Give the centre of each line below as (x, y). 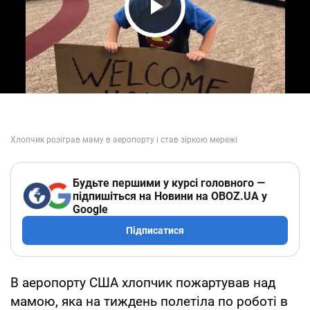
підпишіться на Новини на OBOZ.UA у (170, 196)
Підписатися (155, 230)
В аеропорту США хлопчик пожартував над (143, 282)
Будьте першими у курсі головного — (169, 183)
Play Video (194, 33)
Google (90, 209)
